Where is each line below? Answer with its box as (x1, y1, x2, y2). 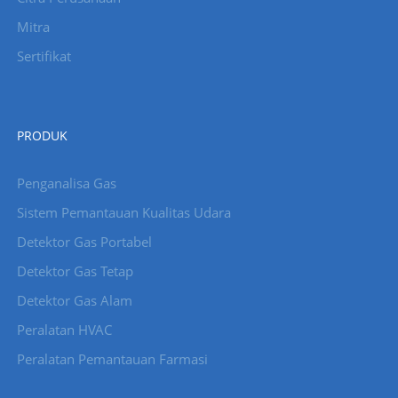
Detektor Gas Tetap (16, 262, 133, 281)
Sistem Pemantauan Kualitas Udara (16, 203, 231, 222)
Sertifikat (16, 47, 71, 66)
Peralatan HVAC (16, 321, 112, 339)
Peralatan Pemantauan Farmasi (16, 350, 208, 369)
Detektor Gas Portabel (16, 233, 152, 251)
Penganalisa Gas (16, 174, 116, 193)
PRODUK (16, 127, 68, 145)
